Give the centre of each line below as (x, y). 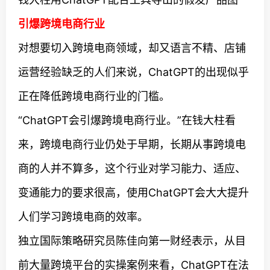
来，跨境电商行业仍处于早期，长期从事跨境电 (132, 144)
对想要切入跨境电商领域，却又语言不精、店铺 (132, 48)
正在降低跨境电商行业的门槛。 (94, 96)
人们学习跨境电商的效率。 (83, 217)
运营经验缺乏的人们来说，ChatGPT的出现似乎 (133, 72)
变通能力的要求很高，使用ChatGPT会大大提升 (133, 193)
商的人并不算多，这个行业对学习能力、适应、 (132, 168)
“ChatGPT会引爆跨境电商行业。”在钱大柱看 (127, 120)
